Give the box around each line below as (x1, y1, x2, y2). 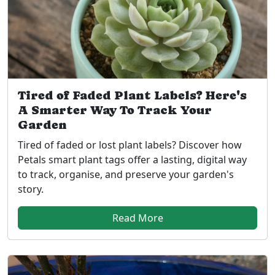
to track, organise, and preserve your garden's (18, 167, 234, 181)
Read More (112, 211, 163, 225)
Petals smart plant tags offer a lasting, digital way (18, 152, 247, 166)
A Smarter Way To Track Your (18, 103, 212, 117)
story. (18, 182, 44, 196)
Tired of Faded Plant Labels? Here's (18, 88, 247, 103)
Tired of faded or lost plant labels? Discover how (18, 137, 242, 152)
